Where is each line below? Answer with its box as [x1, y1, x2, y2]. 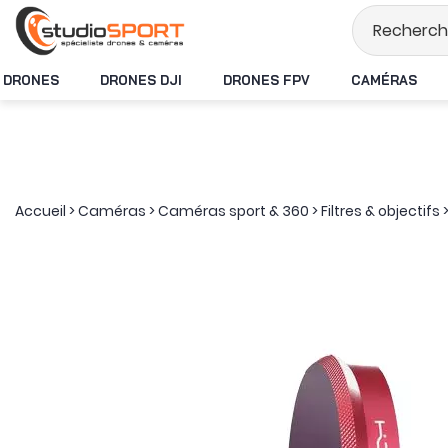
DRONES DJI [100, 71, 182, 88]
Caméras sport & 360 [158, 201, 309, 221]
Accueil [15, 201, 66, 221]
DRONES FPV [222, 71, 310, 88]
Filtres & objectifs [321, 201, 440, 221]
